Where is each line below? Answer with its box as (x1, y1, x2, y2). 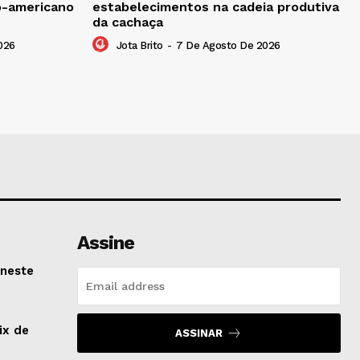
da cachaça (92, 14, 163, 31)
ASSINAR (175, 327, 223, 340)
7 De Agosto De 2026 (176, 39, 280, 52)
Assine (76, 231, 134, 255)
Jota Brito (116, 39, 163, 52)
